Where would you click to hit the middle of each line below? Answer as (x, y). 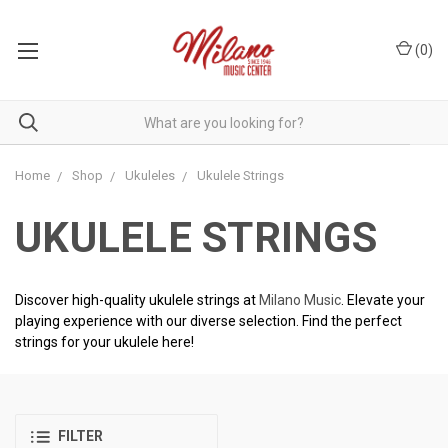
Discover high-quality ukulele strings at (137, 300)
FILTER (80, 436)
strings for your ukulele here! (104, 342)
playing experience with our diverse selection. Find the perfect (208, 321)
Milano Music (300, 300)
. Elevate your (383, 300)
